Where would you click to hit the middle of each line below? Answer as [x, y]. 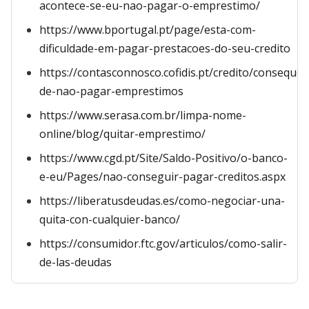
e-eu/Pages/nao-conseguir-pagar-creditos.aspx [162, 177]
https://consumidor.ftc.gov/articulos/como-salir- [163, 243]
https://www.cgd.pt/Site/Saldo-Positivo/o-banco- [163, 158]
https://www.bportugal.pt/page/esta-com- [148, 30]
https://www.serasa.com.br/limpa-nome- [143, 115]
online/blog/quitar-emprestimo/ [122, 134]
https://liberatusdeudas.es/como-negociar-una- [162, 201]
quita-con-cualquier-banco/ [110, 219]
